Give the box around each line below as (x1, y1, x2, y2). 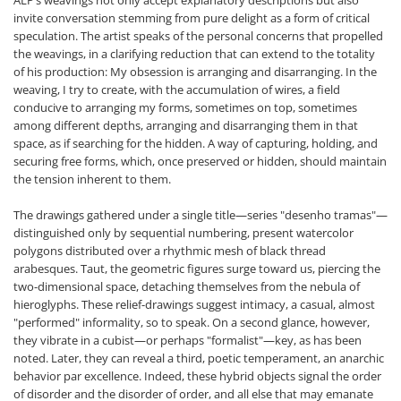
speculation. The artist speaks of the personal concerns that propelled (13, 28, 383, 44)
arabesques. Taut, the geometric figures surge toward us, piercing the (13, 260, 380, 277)
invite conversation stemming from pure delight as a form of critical (13, 10, 370, 26)
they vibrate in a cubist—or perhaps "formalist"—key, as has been (13, 332, 362, 348)
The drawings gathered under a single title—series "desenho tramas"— (13, 207, 388, 223)
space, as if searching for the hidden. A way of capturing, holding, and (13, 135, 378, 151)
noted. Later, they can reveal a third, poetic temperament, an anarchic (13, 350, 384, 366)
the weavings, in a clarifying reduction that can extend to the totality (13, 46, 375, 62)
